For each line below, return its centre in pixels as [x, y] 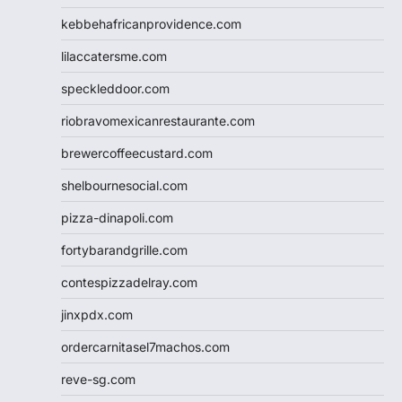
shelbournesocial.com [124, 185]
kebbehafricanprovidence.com [151, 23]
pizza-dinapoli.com [117, 217]
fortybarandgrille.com [124, 249]
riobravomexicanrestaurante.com [158, 120]
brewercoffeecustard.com [137, 153]
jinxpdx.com [97, 314]
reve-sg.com [98, 379]
